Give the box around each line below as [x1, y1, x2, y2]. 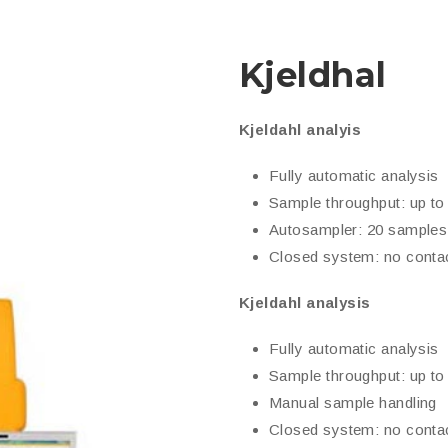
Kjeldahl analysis [239, 294, 371, 311]
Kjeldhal [239, 54, 387, 96]
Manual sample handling [269, 394, 437, 411]
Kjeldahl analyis [239, 121, 362, 138]
